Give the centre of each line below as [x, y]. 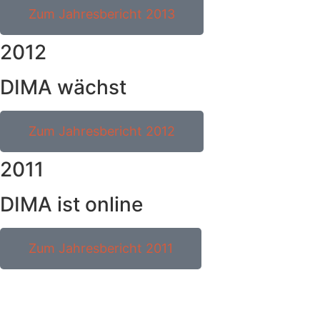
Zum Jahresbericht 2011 [101, 249]
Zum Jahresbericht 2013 [102, 14]
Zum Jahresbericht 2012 [102, 131]
